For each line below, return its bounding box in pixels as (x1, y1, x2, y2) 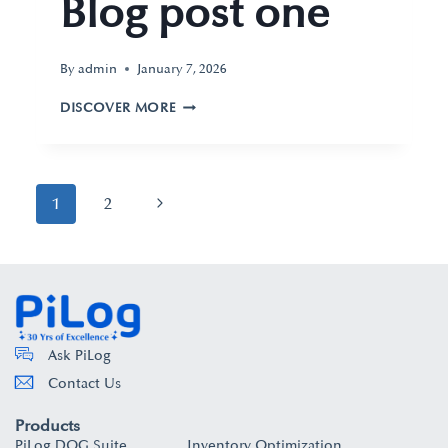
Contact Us (47, 375, 121, 393)
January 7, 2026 (137, 60, 228, 77)
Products (15, 416, 80, 437)
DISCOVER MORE (60, 99, 177, 116)
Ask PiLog (47, 347, 111, 365)
